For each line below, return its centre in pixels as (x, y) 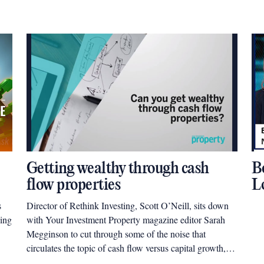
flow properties (73, 185)
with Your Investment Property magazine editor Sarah (126, 220)
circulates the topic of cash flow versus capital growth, (126, 248)
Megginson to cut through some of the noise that (116, 234)
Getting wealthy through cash (118, 169)
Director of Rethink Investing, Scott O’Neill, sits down (127, 205)
